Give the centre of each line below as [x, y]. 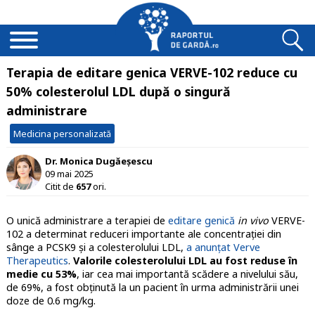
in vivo [253, 221]
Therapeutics [37, 261]
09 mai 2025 [69, 173]
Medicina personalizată [62, 134]
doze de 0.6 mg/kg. [52, 301]
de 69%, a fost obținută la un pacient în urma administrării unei [152, 288]
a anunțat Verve [223, 247]
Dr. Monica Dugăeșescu [98, 161]
